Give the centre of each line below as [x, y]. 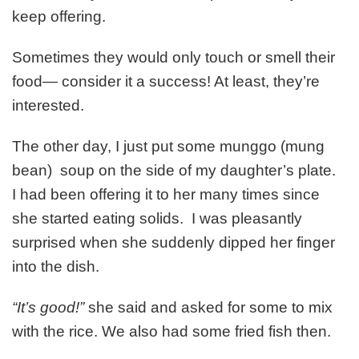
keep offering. [59, 17]
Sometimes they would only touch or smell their [173, 58]
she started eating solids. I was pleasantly [157, 219]
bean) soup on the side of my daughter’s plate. [176, 171]
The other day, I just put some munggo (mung [168, 147]
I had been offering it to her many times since [166, 195]
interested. [48, 106]
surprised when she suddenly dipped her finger [173, 243]
